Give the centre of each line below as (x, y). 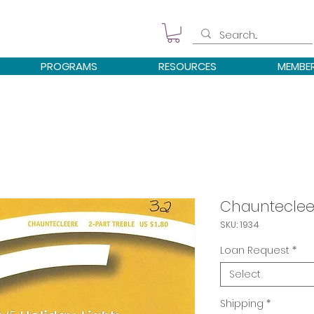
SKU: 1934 (240, 224)
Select (245, 274)
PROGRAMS (69, 66)
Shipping (242, 303)
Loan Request (255, 250)
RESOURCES (187, 66)
